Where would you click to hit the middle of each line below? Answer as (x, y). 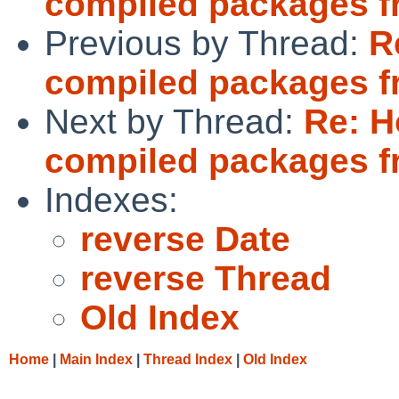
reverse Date (185, 239)
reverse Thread (206, 278)
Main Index (96, 359)
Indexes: (111, 199)
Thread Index (188, 359)
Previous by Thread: (207, 43)
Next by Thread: (174, 121)
